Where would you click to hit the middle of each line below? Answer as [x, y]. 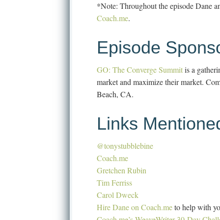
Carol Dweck [118, 194]
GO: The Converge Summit [140, 69]
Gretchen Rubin [122, 170]
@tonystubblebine [125, 145]
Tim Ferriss [114, 182]
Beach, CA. [115, 94]
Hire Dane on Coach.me [135, 207]
